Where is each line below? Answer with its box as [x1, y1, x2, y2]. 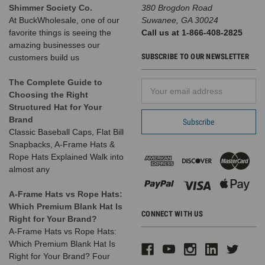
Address [141, 92, 172, 102]
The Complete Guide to [9, 77, 102, 87]
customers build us [9, 52, 79, 62]
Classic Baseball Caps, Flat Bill [9, 127, 124, 137]
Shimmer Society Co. [9, 2, 92, 12]
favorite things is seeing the [9, 27, 111, 37]
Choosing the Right [9, 89, 88, 99]
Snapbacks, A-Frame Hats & [9, 139, 115, 149]
